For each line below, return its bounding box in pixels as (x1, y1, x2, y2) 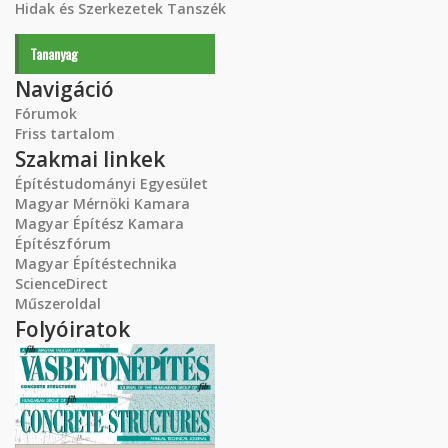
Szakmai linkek (15, 145, 165, 173)
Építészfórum (15, 234, 111, 253)
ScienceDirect (15, 274, 108, 293)
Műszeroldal (15, 294, 101, 313)
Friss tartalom (15, 124, 115, 143)
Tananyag (30, 43, 78, 64)
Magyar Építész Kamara (15, 214, 184, 233)
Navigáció (15, 75, 114, 103)
